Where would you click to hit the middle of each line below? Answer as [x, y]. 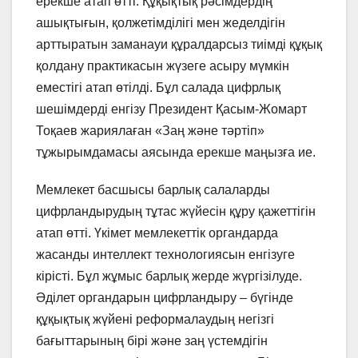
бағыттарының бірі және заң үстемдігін [152, 341]
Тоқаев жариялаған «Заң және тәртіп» [150, 131]
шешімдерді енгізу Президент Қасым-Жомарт [171, 109]
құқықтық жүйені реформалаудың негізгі [155, 320]
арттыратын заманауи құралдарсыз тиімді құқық [179, 45]
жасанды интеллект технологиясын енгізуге [165, 255]
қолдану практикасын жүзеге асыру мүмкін [163, 66]
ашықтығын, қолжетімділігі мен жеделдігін [161, 23]
